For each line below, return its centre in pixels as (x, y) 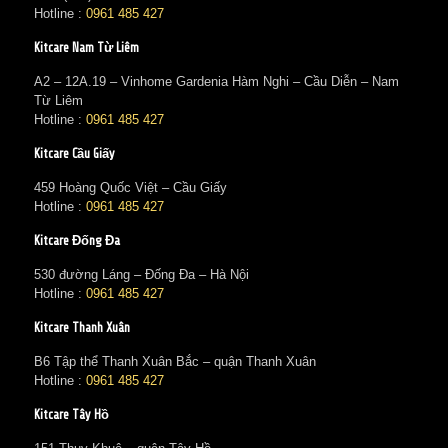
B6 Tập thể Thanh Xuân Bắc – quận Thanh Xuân (174, 362)
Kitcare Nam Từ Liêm (86, 48)
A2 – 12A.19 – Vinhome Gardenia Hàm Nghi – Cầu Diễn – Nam (216, 82)
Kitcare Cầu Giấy (74, 154)
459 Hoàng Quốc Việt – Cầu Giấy (130, 188)
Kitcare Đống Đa (76, 241)
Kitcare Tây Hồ (71, 415)
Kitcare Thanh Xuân (81, 328)
